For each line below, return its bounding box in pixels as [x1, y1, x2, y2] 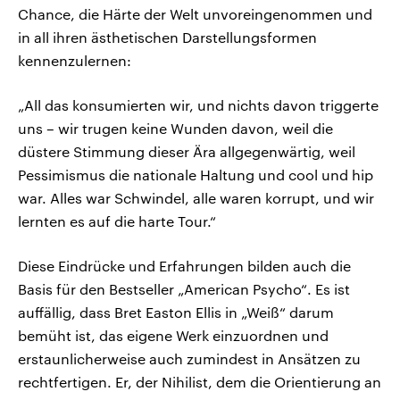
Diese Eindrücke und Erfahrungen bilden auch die [18, 257, 351, 275]
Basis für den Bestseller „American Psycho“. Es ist [18, 280, 350, 298]
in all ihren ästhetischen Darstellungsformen [18, 29, 317, 46]
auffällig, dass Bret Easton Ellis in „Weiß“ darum [18, 304, 334, 321]
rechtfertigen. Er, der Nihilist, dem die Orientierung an [18, 373, 381, 391]
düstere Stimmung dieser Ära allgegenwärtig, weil [18, 143, 355, 161]
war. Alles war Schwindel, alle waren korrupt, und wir [18, 189, 374, 207]
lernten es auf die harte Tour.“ [18, 212, 216, 230]
